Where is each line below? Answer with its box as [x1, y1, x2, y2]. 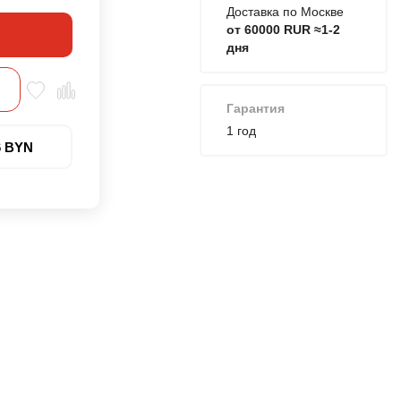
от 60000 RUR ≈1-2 [226, 22, 340, 37]
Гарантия [226, 101, 285, 115]
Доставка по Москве [226, 4, 344, 19]
